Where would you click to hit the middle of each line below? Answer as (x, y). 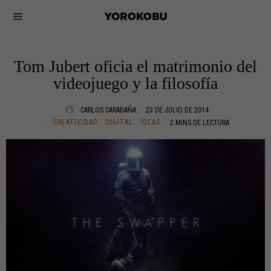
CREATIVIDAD (75, 122)
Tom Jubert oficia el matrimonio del (135, 66)
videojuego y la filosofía (135, 83)
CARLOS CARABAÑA (108, 110)
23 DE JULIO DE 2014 (176, 110)
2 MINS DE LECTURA (198, 123)
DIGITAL (119, 122)
